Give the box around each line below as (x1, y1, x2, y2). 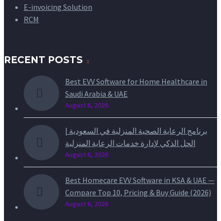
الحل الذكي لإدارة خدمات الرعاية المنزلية (65, 138, 195, 148)
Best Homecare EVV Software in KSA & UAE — (65, 175, 215, 185)
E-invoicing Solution (24, 2, 92, 12)
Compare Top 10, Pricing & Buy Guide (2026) (65, 187, 211, 198)
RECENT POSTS (4, 54, 83, 66)
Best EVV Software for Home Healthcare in (65, 76, 207, 87)
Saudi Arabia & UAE (65, 89, 128, 99)
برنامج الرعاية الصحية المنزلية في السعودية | (65, 126, 207, 136)
